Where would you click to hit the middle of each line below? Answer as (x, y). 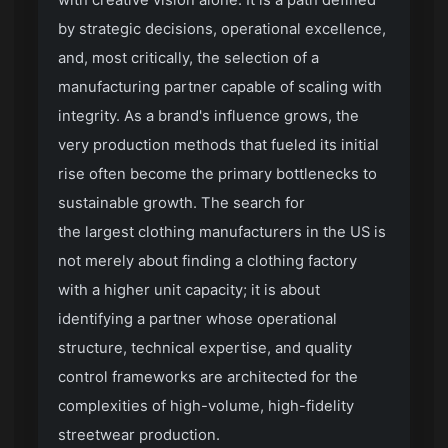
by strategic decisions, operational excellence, (222, 29)
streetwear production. (141, 435)
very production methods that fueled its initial (219, 145)
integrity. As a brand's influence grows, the (209, 116)
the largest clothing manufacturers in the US (214, 232)
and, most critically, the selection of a (189, 58)
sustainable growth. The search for (182, 203)
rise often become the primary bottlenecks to (218, 174)
